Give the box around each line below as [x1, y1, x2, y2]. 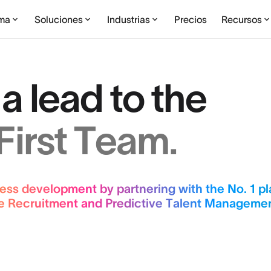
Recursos [221, 13, 263, 25]
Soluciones [34, 13, 83, 25]
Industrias [107, 13, 151, 25]
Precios [174, 13, 207, 25]
